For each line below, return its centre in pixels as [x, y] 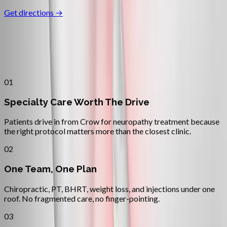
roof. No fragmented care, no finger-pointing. [82, 198]
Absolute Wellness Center [80, 59]
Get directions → [33, 13]
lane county [131, 45]
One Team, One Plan [50, 169]
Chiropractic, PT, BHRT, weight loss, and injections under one [109, 188]
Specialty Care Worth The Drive [77, 102]
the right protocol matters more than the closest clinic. [98, 131]
